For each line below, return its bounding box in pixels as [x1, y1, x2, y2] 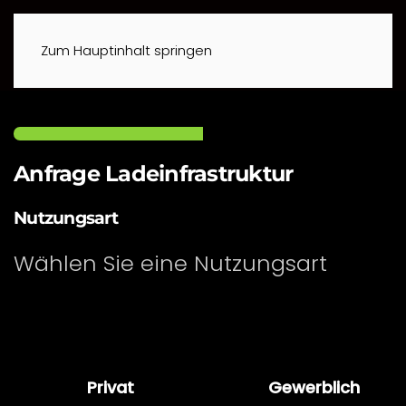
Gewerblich [267, 376, 360, 399]
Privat [87, 376, 134, 399]
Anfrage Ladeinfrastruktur [14, 160, 294, 187]
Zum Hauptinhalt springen [41, 41, 212, 60]
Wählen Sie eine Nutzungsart [14, 248, 327, 278]
